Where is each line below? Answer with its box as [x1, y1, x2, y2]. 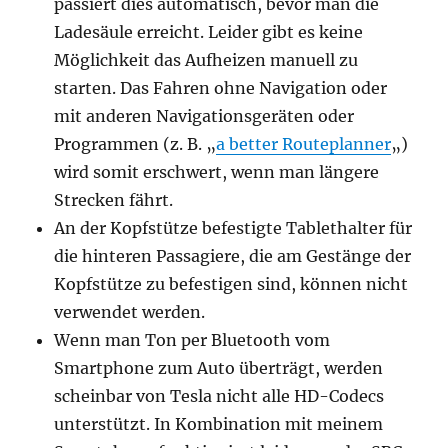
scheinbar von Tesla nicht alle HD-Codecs [54, 386, 385, 406]
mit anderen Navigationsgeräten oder [54, 106, 355, 126]
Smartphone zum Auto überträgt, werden [54, 358, 384, 378]
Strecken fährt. [54, 190, 174, 210]
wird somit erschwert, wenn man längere [54, 162, 380, 182]
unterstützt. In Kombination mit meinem [54, 414, 384, 434]
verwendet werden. [54, 302, 206, 322]
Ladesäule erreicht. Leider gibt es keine [54, 22, 364, 42]
